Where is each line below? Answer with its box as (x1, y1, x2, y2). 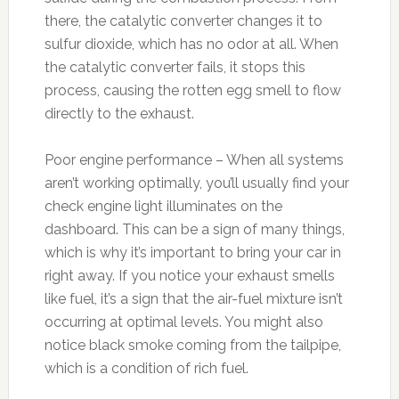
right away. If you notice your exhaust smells (44, 267, 335, 284)
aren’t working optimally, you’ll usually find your (44, 175, 349, 191)
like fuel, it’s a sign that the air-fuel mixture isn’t (44, 290, 343, 307)
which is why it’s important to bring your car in (44, 244, 341, 261)
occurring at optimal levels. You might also (44, 313, 323, 330)
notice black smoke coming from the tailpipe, (44, 337, 341, 354)
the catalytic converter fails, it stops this (44, 59, 305, 76)
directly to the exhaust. (44, 105, 194, 122)
